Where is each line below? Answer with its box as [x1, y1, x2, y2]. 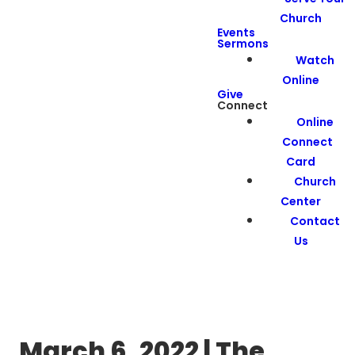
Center [281, 193, 322, 208]
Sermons [217, 36, 269, 52]
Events [217, 25, 255, 40]
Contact [289, 212, 340, 228]
